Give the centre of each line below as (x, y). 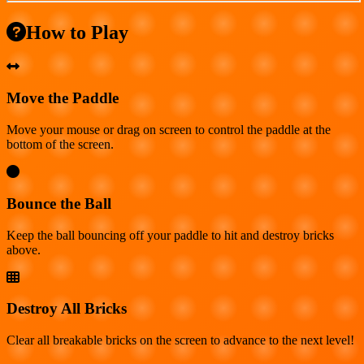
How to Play (77, 32)
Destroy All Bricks (67, 309)
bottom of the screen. (60, 145)
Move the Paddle (63, 98)
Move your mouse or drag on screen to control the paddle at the (169, 130)
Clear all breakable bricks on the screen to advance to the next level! (180, 340)
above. (24, 249)
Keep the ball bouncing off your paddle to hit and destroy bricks (170, 235)
